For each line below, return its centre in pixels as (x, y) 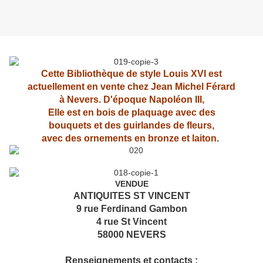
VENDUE (131, 184)
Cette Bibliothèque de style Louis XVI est (131, 74)
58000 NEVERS (131, 235)
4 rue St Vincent (131, 222)
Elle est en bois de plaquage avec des (131, 113)
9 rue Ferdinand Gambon (131, 209)
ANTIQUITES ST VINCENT (131, 196)
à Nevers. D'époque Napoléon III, (131, 100)
